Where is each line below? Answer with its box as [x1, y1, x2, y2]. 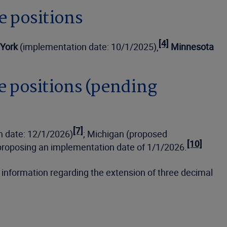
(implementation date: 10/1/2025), [18, 41, 159, 53]
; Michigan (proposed [83, 128, 167, 140]
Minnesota [171, 41, 214, 53]
